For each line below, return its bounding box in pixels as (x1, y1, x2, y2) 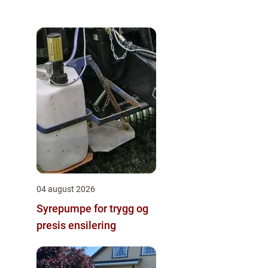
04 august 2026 (36, 184, 95, 194)
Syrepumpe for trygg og (36, 202, 148, 215)
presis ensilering (36, 219, 116, 232)
